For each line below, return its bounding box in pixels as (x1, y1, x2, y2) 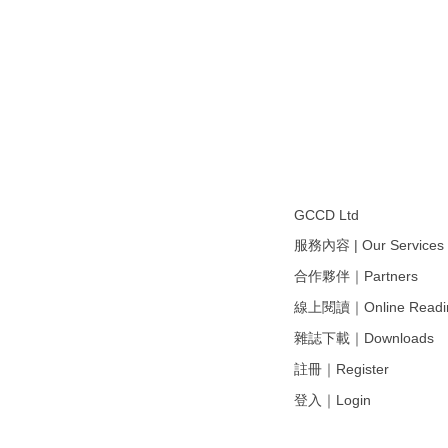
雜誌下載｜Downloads (294, 329, 434, 346)
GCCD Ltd (294, 206, 359, 223)
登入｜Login (294, 391, 371, 408)
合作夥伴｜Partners (294, 267, 418, 284)
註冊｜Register (294, 360, 389, 377)
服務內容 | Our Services (294, 236, 444, 253)
